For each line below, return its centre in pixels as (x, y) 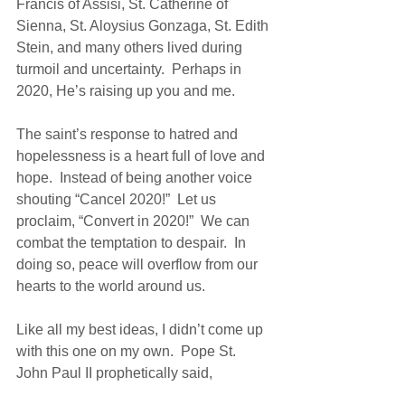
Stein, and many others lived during (131, 47)
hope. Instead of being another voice (136, 177)
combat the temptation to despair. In (133, 242)
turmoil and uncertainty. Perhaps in (131, 69)
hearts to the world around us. (114, 286)
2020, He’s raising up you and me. (126, 90)
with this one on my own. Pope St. (128, 351)
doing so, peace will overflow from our (139, 264)
